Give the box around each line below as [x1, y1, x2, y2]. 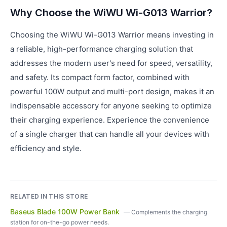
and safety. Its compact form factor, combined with [10, 72, 190, 82]
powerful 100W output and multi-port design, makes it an [10, 87, 214, 96]
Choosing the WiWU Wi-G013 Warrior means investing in [10, 30, 214, 40]
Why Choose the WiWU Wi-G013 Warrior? [10, 7, 212, 19]
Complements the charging [131, 208, 207, 216]
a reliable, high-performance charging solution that [10, 44, 193, 54]
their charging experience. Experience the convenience [10, 115, 209, 125]
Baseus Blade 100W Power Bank [10, 207, 120, 216]
